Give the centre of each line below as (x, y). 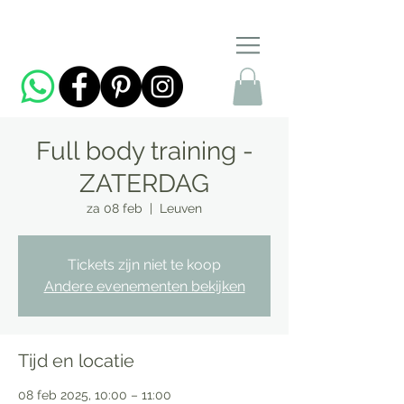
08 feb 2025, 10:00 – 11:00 (95, 395)
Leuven (181, 208)
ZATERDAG (144, 183)
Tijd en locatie (76, 360)
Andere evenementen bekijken (144, 286)
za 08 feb (115, 208)
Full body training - (144, 151)
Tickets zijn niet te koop (144, 264)
